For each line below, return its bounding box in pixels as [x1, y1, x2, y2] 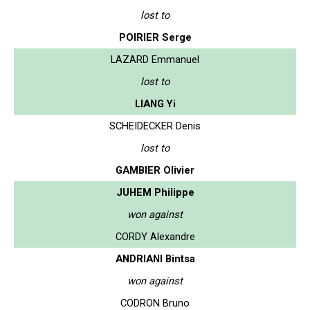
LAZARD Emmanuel [111, 53, 199, 66]
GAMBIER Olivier [116, 163, 194, 176]
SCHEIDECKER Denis [109, 119, 201, 132]
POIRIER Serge [118, 30, 192, 44]
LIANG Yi [134, 97, 176, 110]
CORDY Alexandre [115, 230, 195, 243]
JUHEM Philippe [116, 185, 194, 199]
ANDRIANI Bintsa [115, 252, 195, 265]
